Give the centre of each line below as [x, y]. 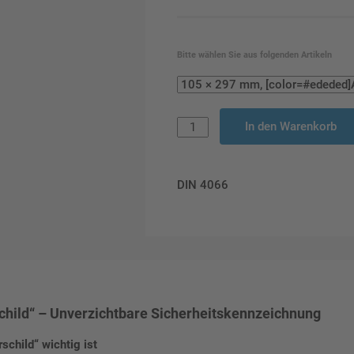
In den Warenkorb [291, 126]
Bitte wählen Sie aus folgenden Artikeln [254, 55]
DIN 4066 [203, 185]
